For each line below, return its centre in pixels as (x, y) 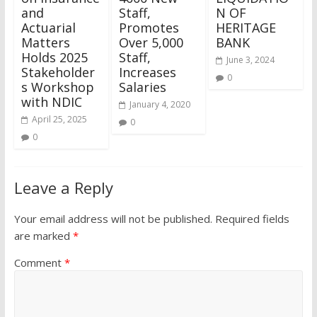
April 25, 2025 (59, 119)
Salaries (144, 87)
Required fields (252, 218)
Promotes (149, 27)
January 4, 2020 (160, 104)
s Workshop (57, 87)
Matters (45, 42)
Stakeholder (58, 72)
